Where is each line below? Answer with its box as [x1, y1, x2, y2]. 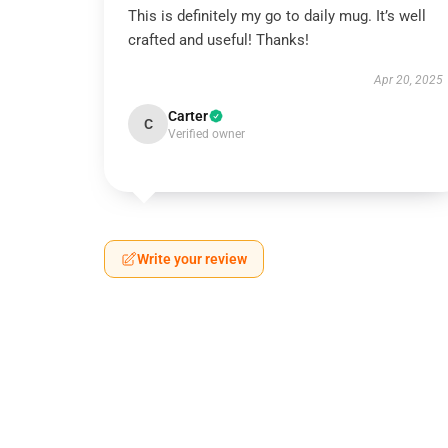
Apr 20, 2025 [373, 73, 443, 87]
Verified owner [168, 127, 245, 141]
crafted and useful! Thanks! [128, 31, 309, 49]
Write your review [137, 251, 247, 267]
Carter [168, 108, 208, 124]
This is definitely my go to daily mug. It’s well [128, 7, 426, 25]
